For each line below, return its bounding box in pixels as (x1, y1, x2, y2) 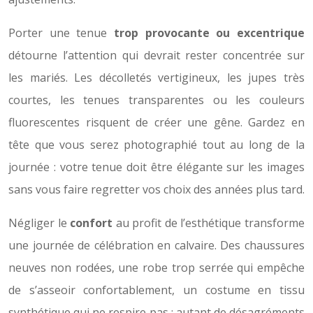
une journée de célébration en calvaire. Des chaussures (8, 237, 305, 253)
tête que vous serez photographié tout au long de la (8, 136, 305, 152)
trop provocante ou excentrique (114, 24, 305, 41)
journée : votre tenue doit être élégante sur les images (8, 159, 305, 175)
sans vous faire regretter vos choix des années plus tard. (8, 181, 305, 197)
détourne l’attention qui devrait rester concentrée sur (8, 47, 305, 63)
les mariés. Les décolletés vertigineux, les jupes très (8, 69, 305, 85)
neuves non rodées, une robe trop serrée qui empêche (8, 259, 305, 275)
